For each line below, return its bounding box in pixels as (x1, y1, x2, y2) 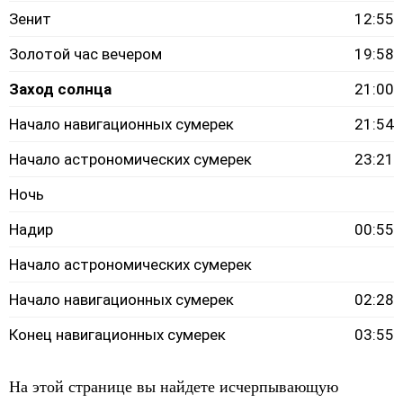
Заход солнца (9, 80, 112, 98)
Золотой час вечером (9, 45, 162, 63)
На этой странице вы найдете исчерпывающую (9, 378, 338, 396)
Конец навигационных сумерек (9, 326, 226, 344)
